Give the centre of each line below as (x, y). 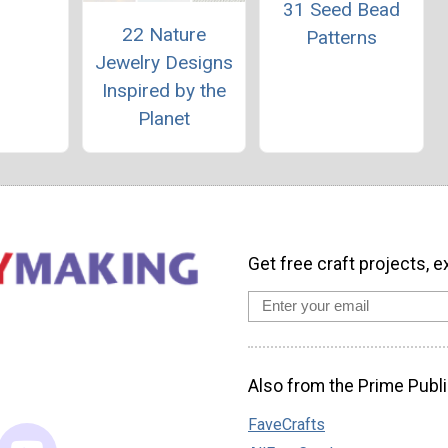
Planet (163, 118)
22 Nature (163, 34)
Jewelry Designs (163, 62)
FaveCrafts (286, 424)
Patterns (341, 37)
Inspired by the (163, 90)
